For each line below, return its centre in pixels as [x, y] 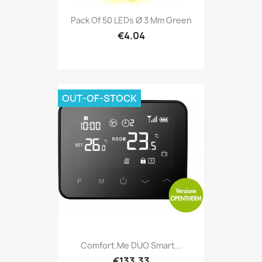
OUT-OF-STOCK [99, 99]
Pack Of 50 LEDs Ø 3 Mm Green [131, 20]
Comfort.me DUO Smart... [131, 245]
